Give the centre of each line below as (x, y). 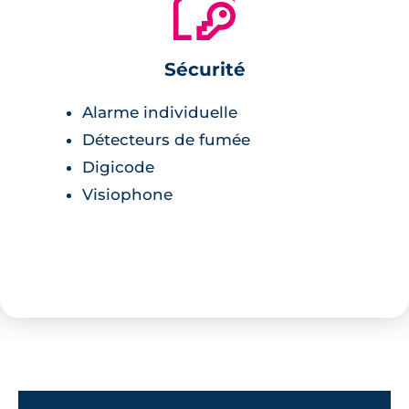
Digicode (118, 167)
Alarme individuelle (160, 112)
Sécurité (204, 69)
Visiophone (127, 194)
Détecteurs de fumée (166, 139)
